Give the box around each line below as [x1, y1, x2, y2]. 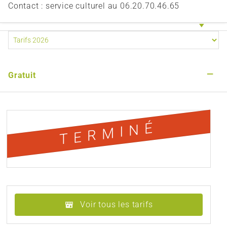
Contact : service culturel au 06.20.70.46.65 [8, 1, 180, 11]
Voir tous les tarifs [80, 200, 153, 210]
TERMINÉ [59, 119, 158, 148]
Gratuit [8, 70, 36, 81]
